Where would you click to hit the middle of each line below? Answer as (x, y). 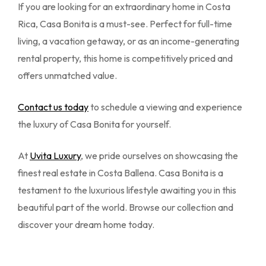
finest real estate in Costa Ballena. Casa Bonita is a (121, 173)
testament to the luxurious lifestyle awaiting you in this (127, 190)
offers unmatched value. (67, 76)
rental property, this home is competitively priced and (125, 58)
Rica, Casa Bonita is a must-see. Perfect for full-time (125, 24)
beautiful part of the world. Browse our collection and (126, 208)
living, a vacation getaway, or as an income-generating (129, 41)
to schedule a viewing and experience (165, 107)
